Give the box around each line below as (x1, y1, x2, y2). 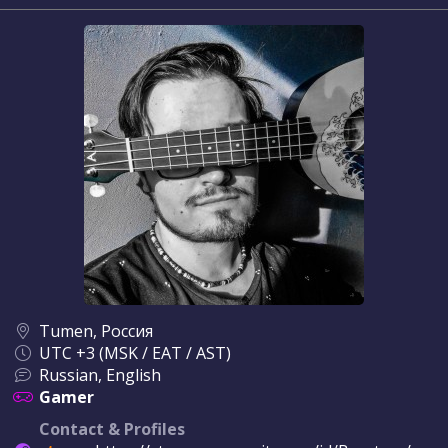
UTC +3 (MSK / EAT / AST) (39, 342, 231, 364)
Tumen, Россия (39, 320, 153, 342)
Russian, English (39, 364, 161, 386)
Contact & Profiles (39, 418, 185, 440)
